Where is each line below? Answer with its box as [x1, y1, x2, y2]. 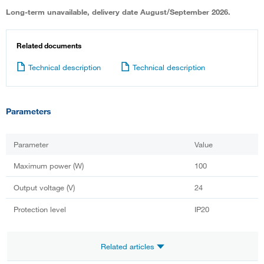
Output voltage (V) [14, 182, 75, 192]
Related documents [16, 40, 81, 50]
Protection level [14, 204, 66, 214]
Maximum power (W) [14, 160, 84, 170]
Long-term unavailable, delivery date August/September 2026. [6, 6, 230, 16]
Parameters [6, 105, 51, 116]
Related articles [101, 241, 157, 251]
